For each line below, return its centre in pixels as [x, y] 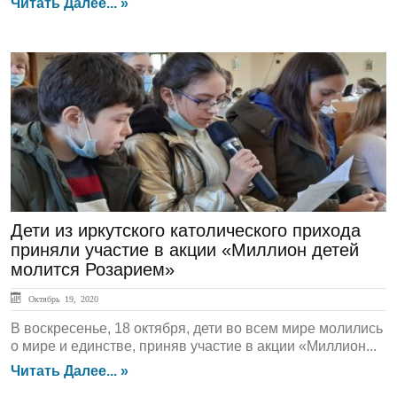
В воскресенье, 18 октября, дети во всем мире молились [197, 328]
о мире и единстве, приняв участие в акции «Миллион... [194, 346]
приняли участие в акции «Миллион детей [185, 250]
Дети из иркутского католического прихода [186, 230]
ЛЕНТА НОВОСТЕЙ [101, 82]
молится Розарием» [93, 269]
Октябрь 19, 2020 [61, 299]
